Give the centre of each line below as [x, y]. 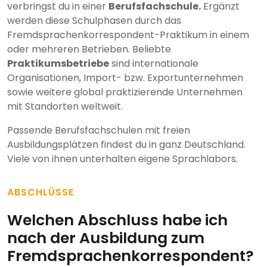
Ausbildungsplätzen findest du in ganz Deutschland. [126, 145]
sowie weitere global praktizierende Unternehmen [125, 92]
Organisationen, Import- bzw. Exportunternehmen [125, 78]
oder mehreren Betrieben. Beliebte [89, 49]
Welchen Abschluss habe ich [117, 221]
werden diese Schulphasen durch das [94, 21]
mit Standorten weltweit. [65, 107]
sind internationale [154, 64]
